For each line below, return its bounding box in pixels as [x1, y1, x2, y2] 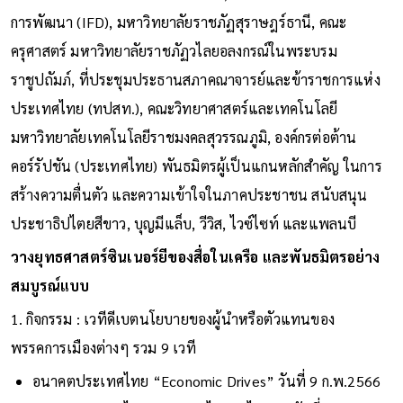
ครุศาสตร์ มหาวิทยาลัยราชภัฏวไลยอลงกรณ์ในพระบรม [10, 40, 337, 60]
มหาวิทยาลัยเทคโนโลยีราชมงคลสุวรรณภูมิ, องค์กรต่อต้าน [10, 127, 357, 147]
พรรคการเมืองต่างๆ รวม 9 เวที [10, 337, 196, 357]
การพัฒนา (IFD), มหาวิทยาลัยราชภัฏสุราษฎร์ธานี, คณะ [10, 12, 347, 31]
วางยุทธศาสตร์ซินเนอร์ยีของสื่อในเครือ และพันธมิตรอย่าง [10, 246, 381, 266]
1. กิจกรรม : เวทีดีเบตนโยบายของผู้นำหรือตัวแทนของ [10, 309, 336, 328]
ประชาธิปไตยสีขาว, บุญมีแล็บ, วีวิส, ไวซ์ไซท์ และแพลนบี [10, 213, 357, 233]
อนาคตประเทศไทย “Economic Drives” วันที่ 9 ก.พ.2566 [31, 371, 381, 390]
